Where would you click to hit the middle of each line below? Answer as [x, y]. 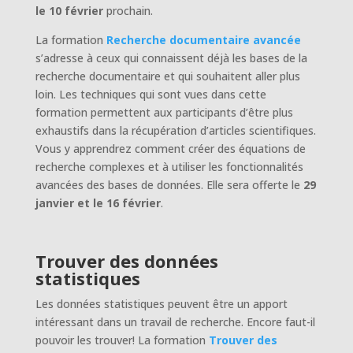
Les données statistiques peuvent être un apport [161, 303]
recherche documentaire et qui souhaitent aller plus [167, 76]
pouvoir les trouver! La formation [122, 340]
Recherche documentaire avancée [203, 39]
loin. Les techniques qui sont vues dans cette [150, 94]
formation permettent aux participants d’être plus [164, 112]
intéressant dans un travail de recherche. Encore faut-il [175, 321]
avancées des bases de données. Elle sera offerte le [167, 184]
